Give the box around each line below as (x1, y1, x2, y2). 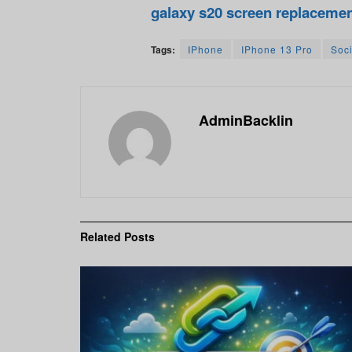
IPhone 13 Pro (241, 42, 313, 57)
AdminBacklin (199, 110, 293, 131)
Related (80, 229, 121, 245)
